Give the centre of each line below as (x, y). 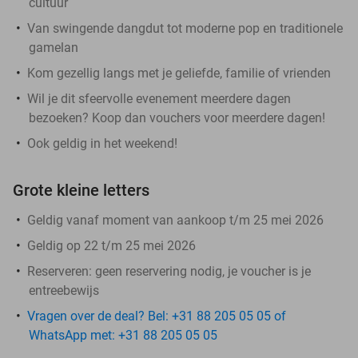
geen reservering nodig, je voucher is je (201, 271)
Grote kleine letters (81, 190)
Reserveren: (60, 271)
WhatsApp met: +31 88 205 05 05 (123, 335)
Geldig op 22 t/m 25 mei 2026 (111, 245)
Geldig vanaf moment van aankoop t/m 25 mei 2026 (175, 220)
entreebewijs (64, 290)
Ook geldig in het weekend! (102, 143)
